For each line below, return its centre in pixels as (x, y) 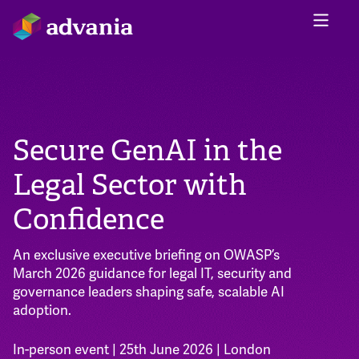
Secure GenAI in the (147, 149)
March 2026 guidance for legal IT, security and (152, 273)
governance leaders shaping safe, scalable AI (149, 292)
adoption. (42, 310)
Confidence (89, 218)
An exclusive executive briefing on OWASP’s (146, 255)
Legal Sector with (130, 184)
